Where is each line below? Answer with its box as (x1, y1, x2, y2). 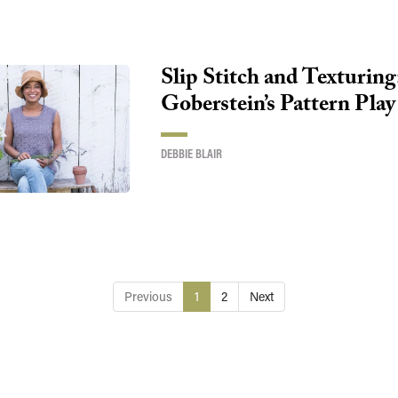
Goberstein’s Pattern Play (160, 88, 395, 127)
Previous (124, 287, 172, 305)
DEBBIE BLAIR (160, 146, 222, 163)
